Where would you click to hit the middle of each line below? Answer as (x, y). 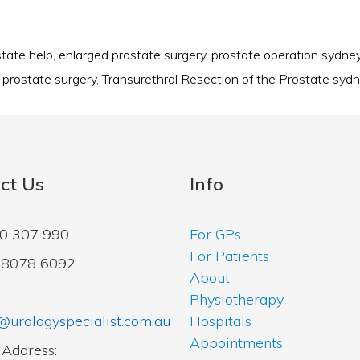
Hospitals (221, 321)
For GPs (215, 234)
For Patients (229, 256)
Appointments (236, 342)
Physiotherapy (237, 299)
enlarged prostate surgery (132, 55)
